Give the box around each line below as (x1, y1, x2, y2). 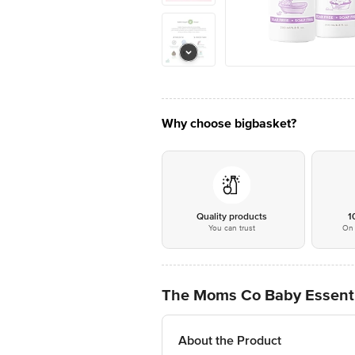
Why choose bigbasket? (162, 116, 296, 132)
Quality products (196, 211, 267, 223)
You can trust (208, 223, 255, 233)
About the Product (178, 333, 281, 349)
